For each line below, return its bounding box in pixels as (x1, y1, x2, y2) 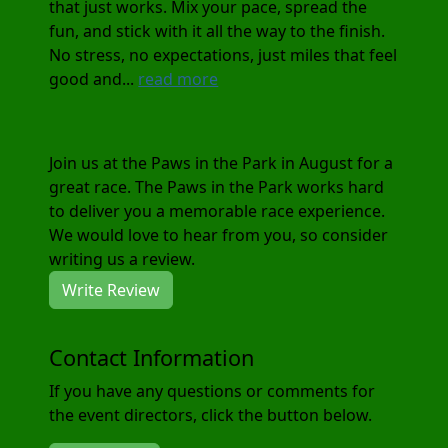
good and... (49, 67, 139, 90)
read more (138, 67, 219, 90)
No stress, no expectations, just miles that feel (49, 43, 398, 66)
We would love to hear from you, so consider (49, 223, 389, 246)
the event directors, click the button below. (49, 403, 373, 426)
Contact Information (49, 342, 255, 372)
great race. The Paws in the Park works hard (49, 175, 385, 198)
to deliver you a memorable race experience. (49, 199, 386, 222)
